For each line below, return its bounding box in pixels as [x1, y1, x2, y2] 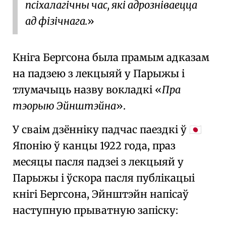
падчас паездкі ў [101, 123, 189, 136]
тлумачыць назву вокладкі [13, 83, 155, 96]
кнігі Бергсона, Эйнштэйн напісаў [13, 188, 189, 200]
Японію [13, 139, 51, 152]
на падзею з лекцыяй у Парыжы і [13, 67, 185, 80]
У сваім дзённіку [13, 123, 101, 136]
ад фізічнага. [25, 15, 87, 27]
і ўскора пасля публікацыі [59, 172, 195, 184]
